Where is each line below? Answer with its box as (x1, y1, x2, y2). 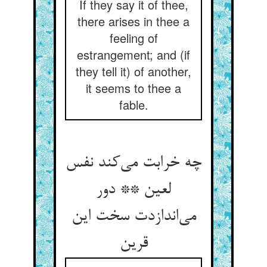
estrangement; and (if (77, 46, 190, 63)
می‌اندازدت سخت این (71, 207, 196, 226)
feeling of (109, 29, 158, 46)
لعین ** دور (96, 181, 171, 200)
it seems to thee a (86, 79, 181, 97)
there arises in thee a (77, 13, 190, 30)
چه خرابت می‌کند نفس (66, 154, 201, 173)
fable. (119, 96, 148, 113)
